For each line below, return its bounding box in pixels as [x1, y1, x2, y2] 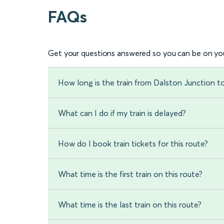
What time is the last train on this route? [58, 199, 201, 210]
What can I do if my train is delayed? [58, 108, 186, 118]
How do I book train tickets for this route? [58, 138, 208, 149]
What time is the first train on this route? [58, 169, 202, 179]
